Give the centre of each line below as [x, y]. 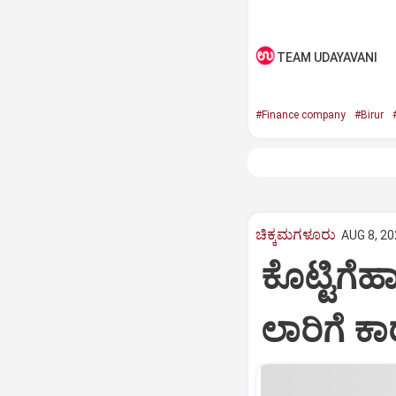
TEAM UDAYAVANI [327, 57]
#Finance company [300, 115]
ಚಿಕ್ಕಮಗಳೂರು [295, 234]
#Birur [369, 115]
